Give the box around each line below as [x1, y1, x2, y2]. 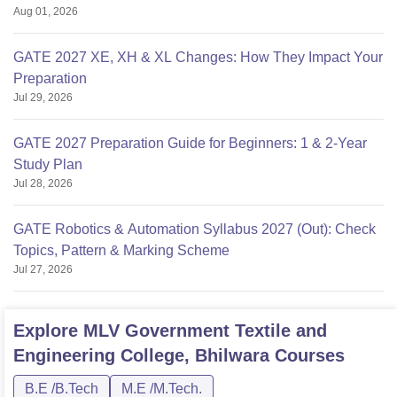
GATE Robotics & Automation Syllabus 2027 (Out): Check [13, 222, 376, 237]
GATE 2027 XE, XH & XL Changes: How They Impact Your [13, 50, 383, 66]
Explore [13, 321, 83, 341]
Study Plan [13, 157, 82, 173]
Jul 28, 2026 [13, 177, 73, 191]
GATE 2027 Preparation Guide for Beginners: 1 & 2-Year [13, 136, 367, 152]
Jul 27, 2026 [13, 263, 73, 276]
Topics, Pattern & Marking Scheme [13, 243, 230, 259]
